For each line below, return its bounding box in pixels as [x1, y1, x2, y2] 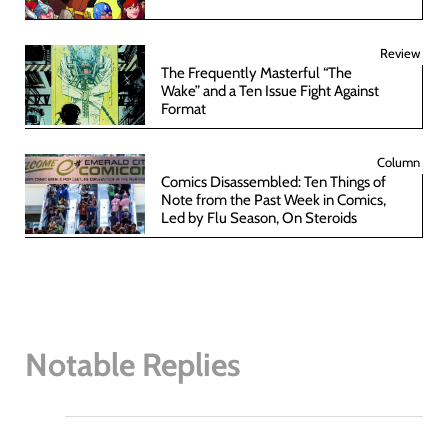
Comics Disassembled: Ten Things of [161, 172, 386, 191]
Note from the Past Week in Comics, [161, 190, 386, 209]
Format [161, 99, 206, 118]
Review [380, 44, 420, 61]
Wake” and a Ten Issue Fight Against [161, 81, 379, 100]
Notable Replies [25, 344, 241, 384]
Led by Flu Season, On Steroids [161, 208, 357, 227]
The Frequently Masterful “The [161, 63, 352, 82]
